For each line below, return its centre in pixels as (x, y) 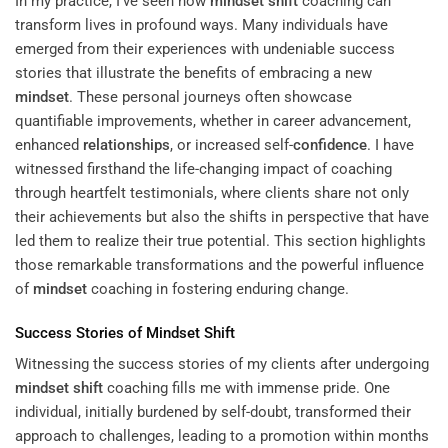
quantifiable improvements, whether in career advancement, (213, 121)
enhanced (49, 145)
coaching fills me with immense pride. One (246, 388)
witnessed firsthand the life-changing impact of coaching (203, 169)
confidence (330, 145)
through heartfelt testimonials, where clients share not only (212, 193)
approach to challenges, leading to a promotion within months (222, 436)
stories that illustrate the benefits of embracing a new (193, 73)
